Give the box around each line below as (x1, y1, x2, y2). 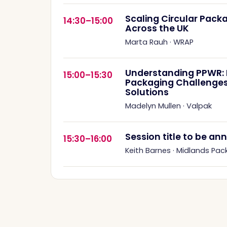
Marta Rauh (125, 36, 168, 47)
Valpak (186, 100, 212, 111)
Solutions (125, 86, 169, 98)
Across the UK (125, 22, 189, 34)
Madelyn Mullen (125, 100, 181, 111)
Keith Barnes (125, 145, 171, 156)
